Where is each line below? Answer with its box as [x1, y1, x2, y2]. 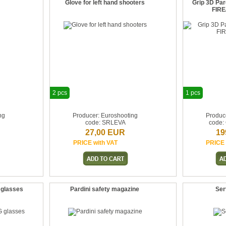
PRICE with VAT [73, 139, 118, 146]
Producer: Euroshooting [73, 112, 138, 119]
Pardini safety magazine [70, 186, 140, 193]
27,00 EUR [85, 128, 126, 137]
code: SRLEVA [85, 119, 126, 126]
